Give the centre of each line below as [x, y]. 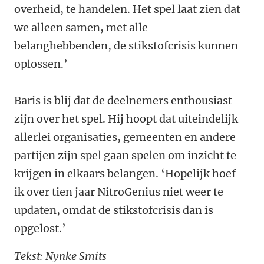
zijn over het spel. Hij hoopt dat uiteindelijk [126, 119]
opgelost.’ [40, 229]
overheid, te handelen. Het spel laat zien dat [127, 9]
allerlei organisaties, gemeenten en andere [125, 137]
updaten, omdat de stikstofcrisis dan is [114, 210]
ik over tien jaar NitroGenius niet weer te [119, 192]
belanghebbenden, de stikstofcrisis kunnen [126, 46]
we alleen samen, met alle [81, 28]
